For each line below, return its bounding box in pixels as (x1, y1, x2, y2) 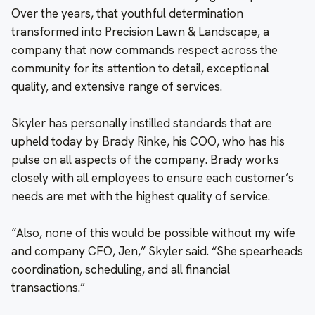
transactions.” (11, 280, 85, 296)
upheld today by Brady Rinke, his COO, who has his (11, 134, 285, 150)
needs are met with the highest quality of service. (11, 188, 270, 205)
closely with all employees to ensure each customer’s (11, 170, 294, 186)
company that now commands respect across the (11, 42, 278, 58)
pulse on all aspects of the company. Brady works (11, 152, 279, 168)
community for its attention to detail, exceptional (11, 60, 269, 77)
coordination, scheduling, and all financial (11, 262, 230, 278)
